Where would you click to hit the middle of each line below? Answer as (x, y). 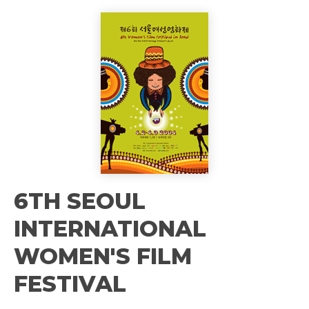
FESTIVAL (70, 284)
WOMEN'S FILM (103, 256)
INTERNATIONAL (110, 229)
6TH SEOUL (80, 201)
